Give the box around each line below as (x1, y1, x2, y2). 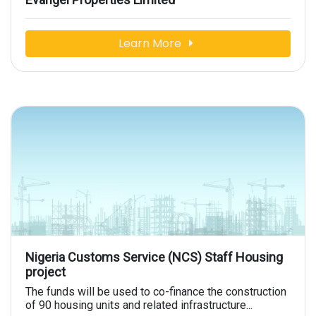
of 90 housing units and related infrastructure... (25, 298, 253, 312)
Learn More (118, 35, 184, 52)
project (25, 265, 66, 280)
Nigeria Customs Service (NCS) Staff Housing (25, 250, 283, 265)
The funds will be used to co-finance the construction (25, 285, 286, 299)
